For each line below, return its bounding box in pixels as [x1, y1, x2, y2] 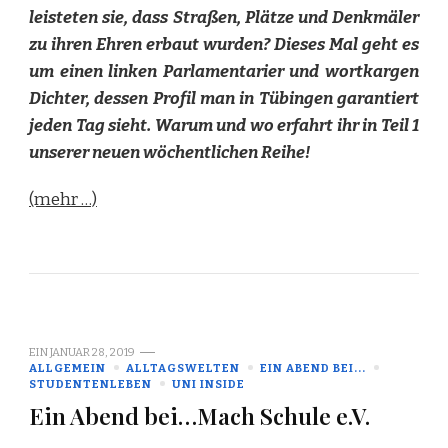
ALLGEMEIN [29, 360, 106, 375]
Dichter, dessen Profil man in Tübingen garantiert [29, 87, 419, 109]
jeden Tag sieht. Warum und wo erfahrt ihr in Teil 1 [29, 114, 419, 136]
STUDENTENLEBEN [29, 376, 152, 391]
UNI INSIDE [172, 376, 245, 391]
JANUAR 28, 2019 [50, 344, 135, 359]
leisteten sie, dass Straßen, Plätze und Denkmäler [29, 6, 419, 28]
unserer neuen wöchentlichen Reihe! [29, 141, 310, 163]
